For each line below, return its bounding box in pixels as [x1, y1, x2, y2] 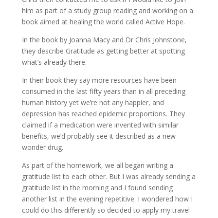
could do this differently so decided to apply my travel [21, 205, 190, 215]
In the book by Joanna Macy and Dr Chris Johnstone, [21, 35, 187, 44]
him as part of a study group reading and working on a [21, 5, 193, 15]
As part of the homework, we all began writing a [21, 160, 173, 170]
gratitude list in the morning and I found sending [21, 182, 173, 192]
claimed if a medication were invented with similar [21, 120, 179, 129]
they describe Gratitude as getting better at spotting [21, 46, 185, 55]
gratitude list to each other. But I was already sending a [21, 171, 196, 181]
